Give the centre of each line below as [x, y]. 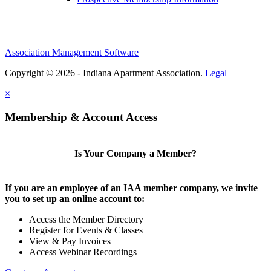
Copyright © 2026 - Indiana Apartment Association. [105, 73]
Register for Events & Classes [86, 230]
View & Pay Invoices [70, 241]
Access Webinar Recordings [83, 252]
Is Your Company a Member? [135, 153]
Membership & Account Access [81, 117]
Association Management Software [72, 53]
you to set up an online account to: [75, 199]
